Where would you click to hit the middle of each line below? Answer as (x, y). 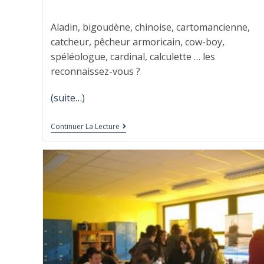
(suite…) (67, 98)
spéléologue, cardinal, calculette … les (133, 56)
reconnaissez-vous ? (95, 71)
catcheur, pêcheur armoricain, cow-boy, (137, 42)
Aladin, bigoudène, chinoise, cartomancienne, (150, 27)
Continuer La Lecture (85, 126)
